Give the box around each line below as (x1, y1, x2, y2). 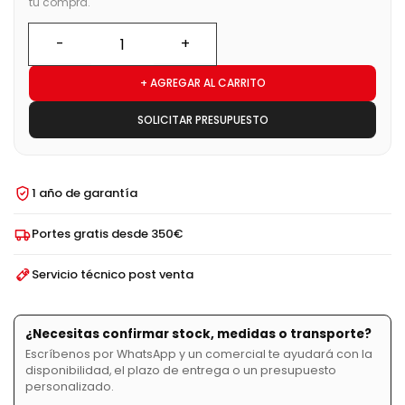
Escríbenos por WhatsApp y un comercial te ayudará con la (25, 346, 372, 363)
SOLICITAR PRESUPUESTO (137, 112, 268, 128)
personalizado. (25, 379, 114, 395)
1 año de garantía (32, 184, 137, 202)
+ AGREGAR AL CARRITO (139, 75, 266, 91)
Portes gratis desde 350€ (32, 225, 183, 243)
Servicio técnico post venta (32, 266, 193, 284)
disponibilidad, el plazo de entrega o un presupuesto (25, 363, 336, 379)
